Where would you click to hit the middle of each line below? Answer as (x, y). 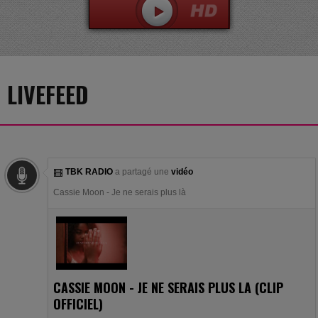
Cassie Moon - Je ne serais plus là (120, 192)
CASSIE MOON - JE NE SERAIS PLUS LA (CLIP (168, 287)
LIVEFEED (48, 94)
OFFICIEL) (78, 304)
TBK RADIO (89, 172)
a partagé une (142, 172)
